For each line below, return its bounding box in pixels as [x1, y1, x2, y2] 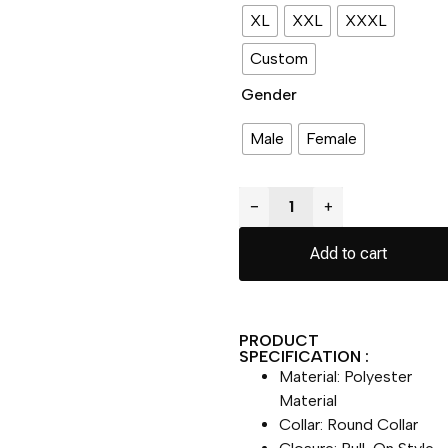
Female [306, 128, 358, 148]
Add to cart [310, 243, 388, 263]
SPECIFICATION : [239, 346, 370, 366]
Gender [241, 84, 298, 104]
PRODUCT [239, 330, 320, 350]
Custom [250, 48, 309, 68]
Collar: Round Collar [279, 414, 419, 434]
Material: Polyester [279, 366, 413, 386]
